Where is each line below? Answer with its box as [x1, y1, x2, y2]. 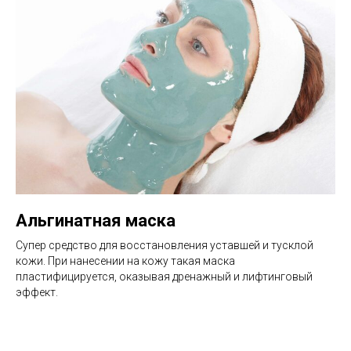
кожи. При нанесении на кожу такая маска [16, 254, 235, 267]
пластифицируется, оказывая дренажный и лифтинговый [16, 270, 313, 283]
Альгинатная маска [16, 210, 175, 230]
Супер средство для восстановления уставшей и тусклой [16, 238, 313, 251]
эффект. [16, 285, 58, 299]
